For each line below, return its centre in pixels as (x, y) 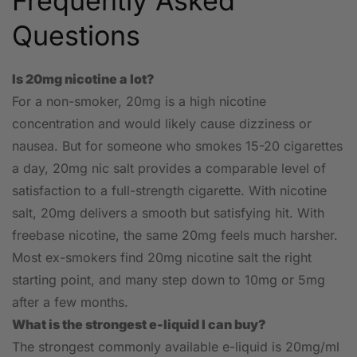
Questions (76, 36)
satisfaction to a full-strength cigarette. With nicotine (169, 191)
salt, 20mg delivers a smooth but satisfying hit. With (168, 213)
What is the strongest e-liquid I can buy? (139, 325)
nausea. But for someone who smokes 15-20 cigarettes (177, 146)
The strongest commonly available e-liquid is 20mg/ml (176, 347)
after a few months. (70, 302)
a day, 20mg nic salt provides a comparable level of (169, 169)
